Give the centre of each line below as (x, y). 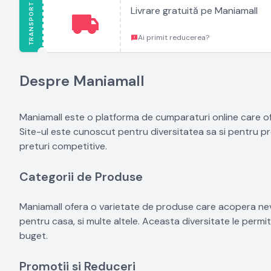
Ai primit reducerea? (174, 38)
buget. (34, 236)
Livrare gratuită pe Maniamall (194, 11)
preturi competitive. (63, 146)
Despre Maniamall (82, 81)
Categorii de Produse (81, 177)
